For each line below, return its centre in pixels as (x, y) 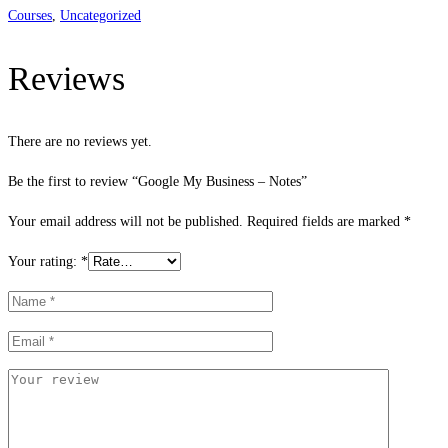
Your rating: (44, 262)
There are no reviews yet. (80, 142)
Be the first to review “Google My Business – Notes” (157, 182)
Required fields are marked (325, 222)
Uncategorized (100, 15)
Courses (30, 15)
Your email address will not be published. (125, 222)
